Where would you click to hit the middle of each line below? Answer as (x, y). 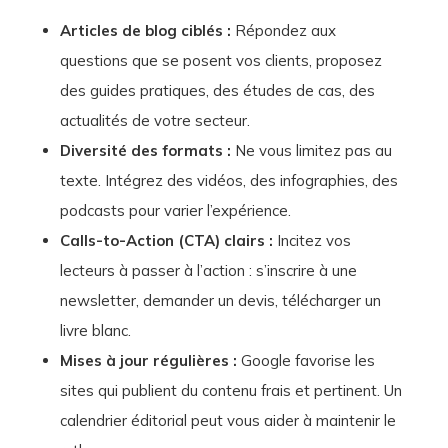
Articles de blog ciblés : (145, 31)
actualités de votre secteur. (154, 121)
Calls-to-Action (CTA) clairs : (166, 241)
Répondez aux (283, 31)
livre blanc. (95, 331)
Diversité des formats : (145, 151)
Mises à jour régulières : (148, 361)
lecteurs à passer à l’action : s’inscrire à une (208, 271)
